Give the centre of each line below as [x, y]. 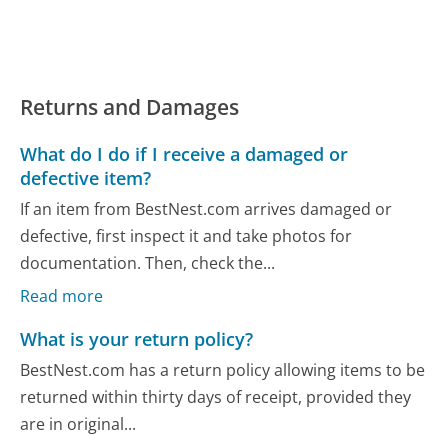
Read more [62, 295]
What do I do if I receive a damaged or [184, 154]
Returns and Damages [130, 106]
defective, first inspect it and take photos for [186, 236]
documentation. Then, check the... [148, 263]
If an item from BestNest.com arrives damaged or [206, 209]
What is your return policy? [137, 339]
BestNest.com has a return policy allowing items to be [223, 370]
